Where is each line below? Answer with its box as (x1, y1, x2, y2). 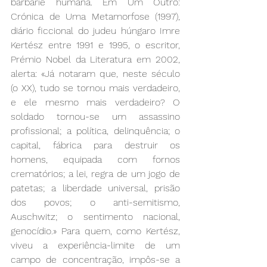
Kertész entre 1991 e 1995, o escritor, (11, 39, 180, 51)
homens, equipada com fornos (11, 154, 180, 166)
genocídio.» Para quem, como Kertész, (11, 225, 180, 237)
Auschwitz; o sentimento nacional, (11, 211, 180, 223)
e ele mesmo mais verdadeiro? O (11, 97, 180, 108)
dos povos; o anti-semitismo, (11, 197, 180, 209)
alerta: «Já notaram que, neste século (11, 68, 180, 80)
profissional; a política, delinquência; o (11, 125, 180, 137)
